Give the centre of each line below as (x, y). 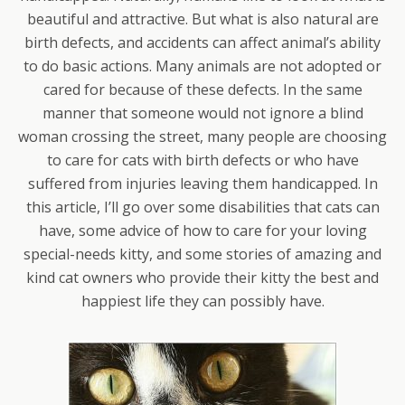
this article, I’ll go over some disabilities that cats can (202, 207)
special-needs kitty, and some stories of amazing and (202, 254)
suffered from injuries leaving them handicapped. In (202, 184)
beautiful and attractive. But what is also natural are (202, 19)
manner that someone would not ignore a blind (202, 113)
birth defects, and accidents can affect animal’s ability (202, 42)
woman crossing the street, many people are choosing (202, 137)
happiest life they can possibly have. (202, 301)
